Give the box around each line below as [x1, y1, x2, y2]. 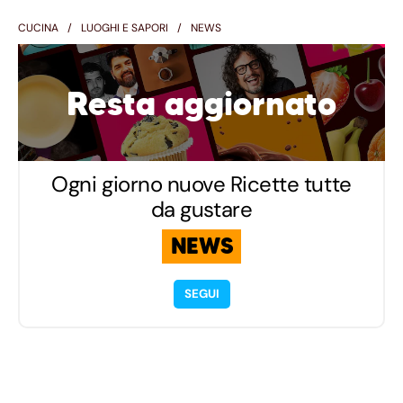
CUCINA [18, 20, 58, 35]
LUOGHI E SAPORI [81, 20, 168, 35]
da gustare [150, 194, 253, 223]
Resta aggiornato [67, 83, 336, 124]
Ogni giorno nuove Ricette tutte [51, 169, 352, 198]
